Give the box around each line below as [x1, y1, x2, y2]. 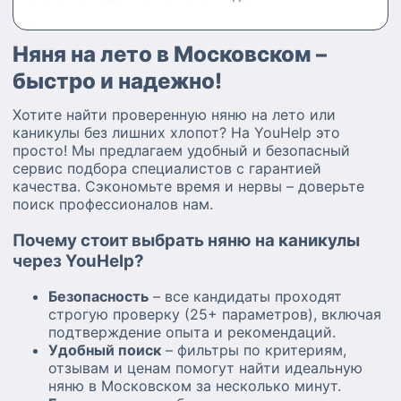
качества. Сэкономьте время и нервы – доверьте [13, 177, 364, 195]
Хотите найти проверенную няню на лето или [13, 106, 336, 124]
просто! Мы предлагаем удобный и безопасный [13, 141, 350, 159]
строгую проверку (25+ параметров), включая [48, 305, 381, 324]
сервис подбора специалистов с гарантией [13, 159, 321, 177]
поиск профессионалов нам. [13, 195, 213, 213]
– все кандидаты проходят [149, 287, 342, 306]
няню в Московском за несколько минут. [48, 377, 341, 396]
